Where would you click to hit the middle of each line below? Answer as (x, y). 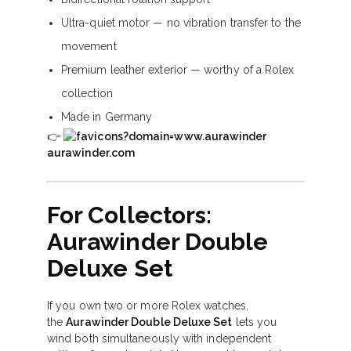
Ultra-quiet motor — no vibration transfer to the (181, 23)
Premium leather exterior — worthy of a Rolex (178, 70)
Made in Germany (107, 117)
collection (87, 93)
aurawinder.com (91, 153)
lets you (255, 322)
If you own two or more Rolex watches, (148, 306)
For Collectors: (130, 215)
